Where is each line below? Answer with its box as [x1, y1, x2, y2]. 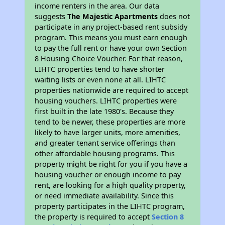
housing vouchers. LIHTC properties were [35, 96, 177, 106]
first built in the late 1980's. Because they [35, 106, 174, 117]
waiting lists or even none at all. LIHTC [35, 75, 166, 85]
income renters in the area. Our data [35, 1, 160, 11]
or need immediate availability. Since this [35, 191, 174, 201]
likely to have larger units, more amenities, [35, 128, 181, 138]
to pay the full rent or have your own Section [35, 43, 187, 53]
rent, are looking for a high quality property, [35, 180, 186, 190]
